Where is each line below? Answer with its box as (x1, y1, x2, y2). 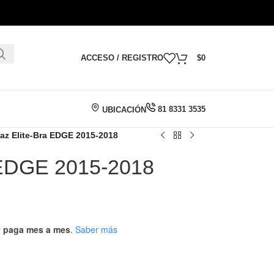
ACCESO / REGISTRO (81, 53, 163, 62)
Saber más (75, 223, 117, 235)
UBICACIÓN (100, 105, 147, 114)
